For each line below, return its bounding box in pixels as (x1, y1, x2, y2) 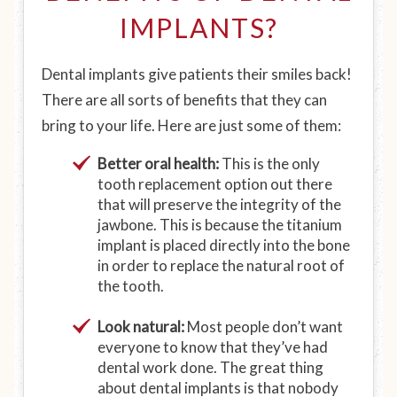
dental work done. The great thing (97, 358, 323, 377)
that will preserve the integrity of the (97, 195, 341, 214)
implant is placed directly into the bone (97, 236, 350, 254)
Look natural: (97, 317, 184, 336)
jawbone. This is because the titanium (97, 215, 342, 234)
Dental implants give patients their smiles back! (42, 65, 352, 83)
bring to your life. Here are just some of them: (42, 116, 341, 135)
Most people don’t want (184, 317, 343, 336)
